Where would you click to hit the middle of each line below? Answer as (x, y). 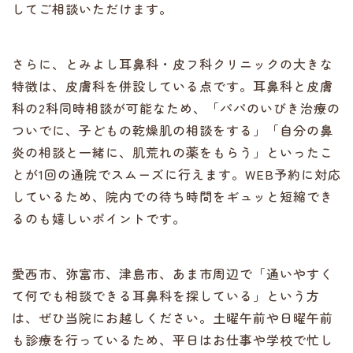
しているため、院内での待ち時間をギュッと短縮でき (173, 196)
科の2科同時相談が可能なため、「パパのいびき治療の (176, 108)
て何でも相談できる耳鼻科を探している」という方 (166, 295)
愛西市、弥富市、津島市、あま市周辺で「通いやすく (173, 273)
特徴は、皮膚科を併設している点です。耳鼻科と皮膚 (173, 86)
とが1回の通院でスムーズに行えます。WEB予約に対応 (176, 174)
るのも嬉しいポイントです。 (99, 218)
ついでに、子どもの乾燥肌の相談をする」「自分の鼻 (173, 130)
